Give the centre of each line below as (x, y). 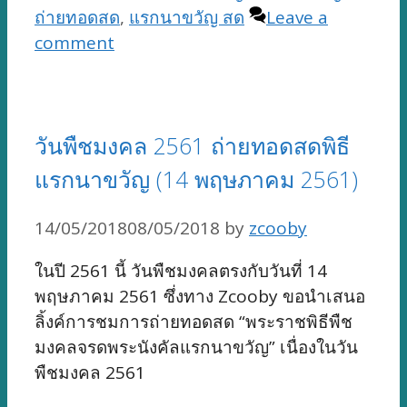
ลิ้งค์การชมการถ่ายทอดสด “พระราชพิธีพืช (194, 321)
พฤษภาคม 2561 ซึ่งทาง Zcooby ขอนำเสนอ (200, 296)
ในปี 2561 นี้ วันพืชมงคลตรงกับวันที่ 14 (181, 270)
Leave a (297, 18)
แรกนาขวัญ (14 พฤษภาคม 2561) (196, 179)
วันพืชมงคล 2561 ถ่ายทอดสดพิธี (192, 145)
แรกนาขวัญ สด (187, 18)
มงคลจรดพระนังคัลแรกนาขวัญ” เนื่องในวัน (196, 347)
